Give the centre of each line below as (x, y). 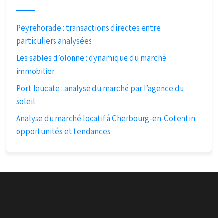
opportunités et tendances (63, 131)
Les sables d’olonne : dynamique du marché (91, 58)
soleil (26, 101)
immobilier (35, 71)
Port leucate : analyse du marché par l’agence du (100, 88)
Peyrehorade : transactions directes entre (88, 28)
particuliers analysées (54, 41)
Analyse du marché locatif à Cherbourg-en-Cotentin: (106, 118)
